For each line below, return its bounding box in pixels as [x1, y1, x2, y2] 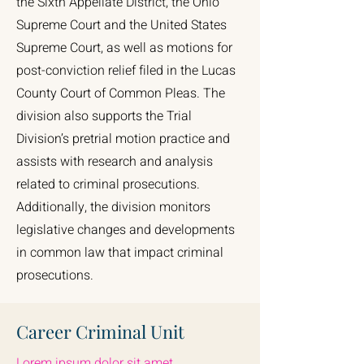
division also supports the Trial [16, 106, 192, 126]
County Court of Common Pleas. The [16, 84, 225, 103]
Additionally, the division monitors [16, 197, 210, 217]
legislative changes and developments [16, 220, 235, 240]
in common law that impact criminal [16, 243, 223, 262]
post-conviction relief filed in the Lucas [16, 61, 236, 80]
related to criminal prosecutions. [16, 175, 200, 194]
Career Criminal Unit [16, 319, 184, 344]
